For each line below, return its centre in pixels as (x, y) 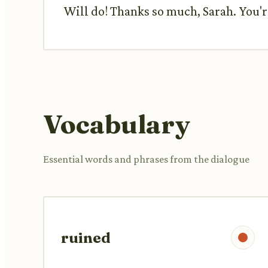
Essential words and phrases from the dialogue (146, 159)
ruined (86, 237)
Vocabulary (117, 124)
